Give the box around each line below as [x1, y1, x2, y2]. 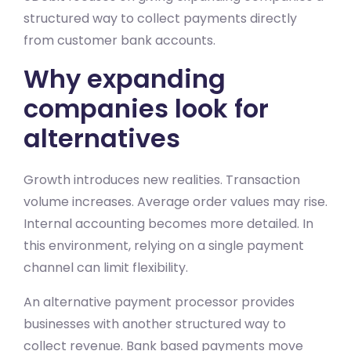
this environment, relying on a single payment [24, 236, 304, 255]
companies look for [24, 90, 269, 126]
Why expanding [24, 60, 226, 96]
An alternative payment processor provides [24, 292, 295, 311]
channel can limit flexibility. [24, 258, 188, 277]
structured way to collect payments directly [24, 9, 297, 27]
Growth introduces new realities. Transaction [24, 170, 300, 189]
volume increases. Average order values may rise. [24, 192, 327, 211]
